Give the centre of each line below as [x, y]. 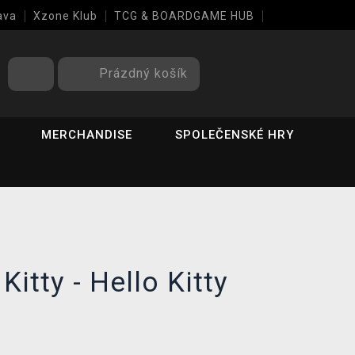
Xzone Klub [65, 16]
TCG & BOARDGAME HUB [184, 16]
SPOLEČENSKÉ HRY [235, 135]
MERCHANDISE [87, 135]
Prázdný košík [143, 73]
